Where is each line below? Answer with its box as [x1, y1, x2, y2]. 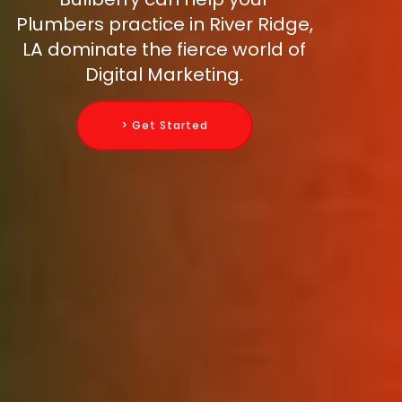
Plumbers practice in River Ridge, [15, 12, 313, 38]
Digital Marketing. [85, 62, 243, 88]
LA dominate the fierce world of [22, 37, 306, 63]
